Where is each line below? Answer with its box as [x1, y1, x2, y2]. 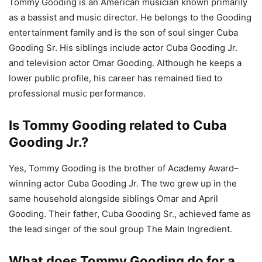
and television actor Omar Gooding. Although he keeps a [9, 57, 242, 68]
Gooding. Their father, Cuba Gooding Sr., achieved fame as [9, 208, 251, 219]
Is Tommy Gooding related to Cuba [9, 117, 227, 133]
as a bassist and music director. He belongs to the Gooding [9, 11, 251, 23]
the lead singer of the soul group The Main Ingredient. [9, 223, 232, 235]
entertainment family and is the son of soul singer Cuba [9, 26, 238, 38]
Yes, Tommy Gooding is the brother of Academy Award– [9, 162, 239, 174]
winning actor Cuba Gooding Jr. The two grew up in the [9, 177, 237, 189]
